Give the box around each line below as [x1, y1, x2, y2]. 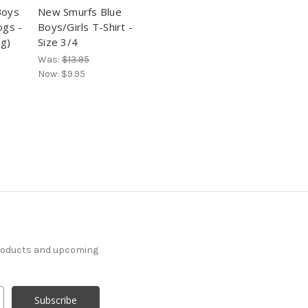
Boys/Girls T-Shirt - [38, 20, 133, 34]
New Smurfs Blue [38, 5, 122, 19]
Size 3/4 [38, 35, 78, 49]
